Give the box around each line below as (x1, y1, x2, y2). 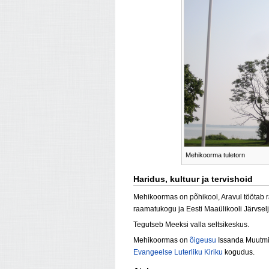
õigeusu (190, 235, 216, 244)
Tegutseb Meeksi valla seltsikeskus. (133, 220, 249, 229)
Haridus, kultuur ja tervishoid (133, 174, 253, 184)
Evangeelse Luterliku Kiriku (133, 247, 223, 256)
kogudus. (223, 247, 255, 256)
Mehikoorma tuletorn (186, 151, 245, 159)
